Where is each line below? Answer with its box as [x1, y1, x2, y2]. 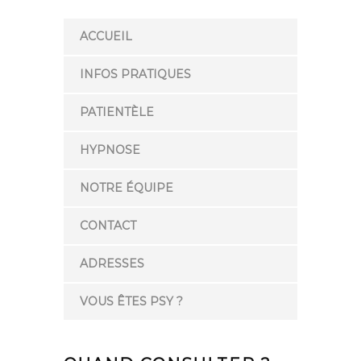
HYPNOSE [80, 142, 140, 157]
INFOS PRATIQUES [80, 66, 191, 81]
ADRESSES [80, 255, 144, 271]
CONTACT [80, 218, 136, 233]
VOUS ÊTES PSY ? [80, 293, 183, 309]
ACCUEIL [80, 28, 132, 44]
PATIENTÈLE [80, 104, 154, 119]
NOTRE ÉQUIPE [80, 180, 173, 195]
